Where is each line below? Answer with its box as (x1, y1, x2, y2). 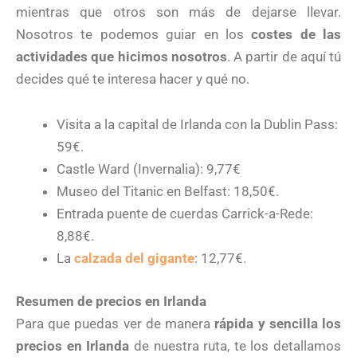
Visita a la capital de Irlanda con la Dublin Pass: (57, 116, 338, 133)
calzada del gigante (74, 250, 194, 267)
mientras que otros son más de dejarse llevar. (16, 3, 341, 20)
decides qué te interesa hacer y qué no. (16, 70, 249, 87)
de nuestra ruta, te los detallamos (129, 337, 341, 354)
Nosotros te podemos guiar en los (16, 25, 252, 42)
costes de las (251, 25, 341, 42)
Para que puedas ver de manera (16, 315, 215, 331)
